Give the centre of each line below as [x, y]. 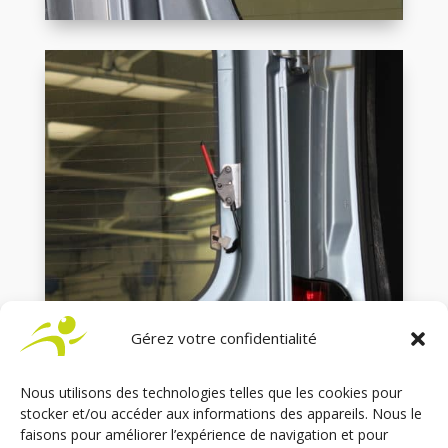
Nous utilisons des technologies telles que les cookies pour [211, 392]
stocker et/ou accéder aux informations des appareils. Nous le [221, 413]
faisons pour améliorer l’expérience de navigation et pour [204, 434]
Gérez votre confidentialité [224, 338]
